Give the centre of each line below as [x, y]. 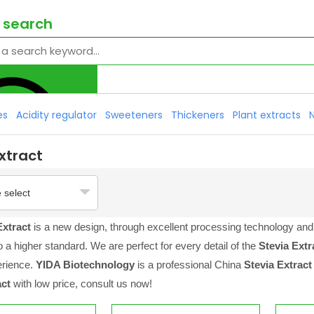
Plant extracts [267, 115]
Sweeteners [134, 115]
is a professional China [191, 265]
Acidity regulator [56, 115]
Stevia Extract [278, 265]
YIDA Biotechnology [87, 265]
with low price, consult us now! [81, 284]
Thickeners [198, 115]
